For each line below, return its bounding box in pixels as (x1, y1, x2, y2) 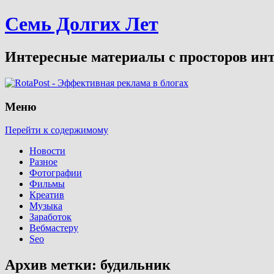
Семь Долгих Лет (5, 13, 158, 35)
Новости (29, 146, 65, 157)
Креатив (29, 190, 64, 201)
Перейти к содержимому (5, 125, 108, 136)
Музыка (29, 201, 62, 212)
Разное (29, 157, 57, 168)
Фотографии (29, 168, 82, 179)
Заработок (29, 212, 72, 223)
